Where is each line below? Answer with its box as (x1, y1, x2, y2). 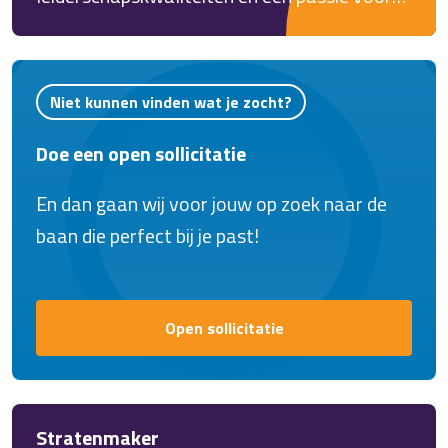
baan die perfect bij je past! (36, 220, 259, 251)
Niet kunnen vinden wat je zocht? (50, 90, 292, 114)
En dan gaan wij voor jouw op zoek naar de (36, 188, 387, 219)
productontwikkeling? (36, 12, 215, 43)
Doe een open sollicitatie (36, 138, 246, 169)
